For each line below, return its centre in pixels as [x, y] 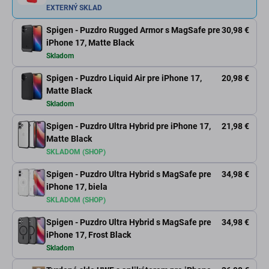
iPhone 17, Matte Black [90, 43]
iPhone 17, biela [77, 187]
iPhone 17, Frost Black [89, 235]
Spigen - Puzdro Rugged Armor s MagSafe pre [133, 30]
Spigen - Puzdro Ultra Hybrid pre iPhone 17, [128, 126]
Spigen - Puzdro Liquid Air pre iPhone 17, [124, 78]
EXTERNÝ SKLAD [74, 8]
